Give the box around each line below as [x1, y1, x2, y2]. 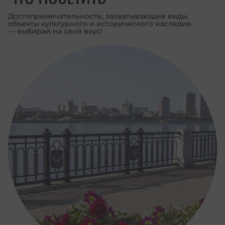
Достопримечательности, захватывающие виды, [8, 11, 189, 21]
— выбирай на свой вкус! [8, 26, 102, 36]
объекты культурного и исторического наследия [8, 19, 191, 28]
